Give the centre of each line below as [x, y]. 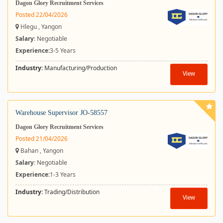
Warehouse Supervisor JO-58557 [61, 113]
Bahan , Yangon [41, 151]
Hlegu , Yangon [40, 27]
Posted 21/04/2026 [42, 139]
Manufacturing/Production [80, 68]
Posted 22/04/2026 [42, 15]
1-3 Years [63, 174]
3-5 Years [63, 51]
